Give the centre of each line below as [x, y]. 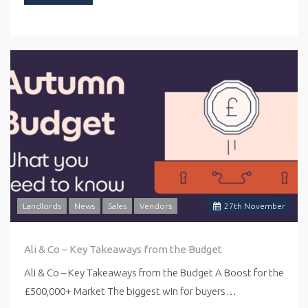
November [264, 206]
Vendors [156, 206]
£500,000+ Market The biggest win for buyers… [130, 291]
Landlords [42, 206]
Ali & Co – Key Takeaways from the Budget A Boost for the [154, 272]
